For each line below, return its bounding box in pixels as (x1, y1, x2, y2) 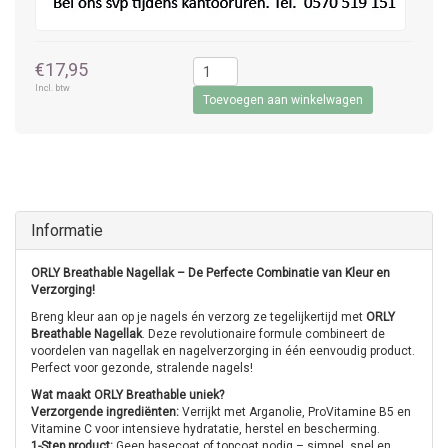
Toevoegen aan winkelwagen (202, 93, 363, 107)
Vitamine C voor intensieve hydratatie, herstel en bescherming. (31, 422, 380, 436)
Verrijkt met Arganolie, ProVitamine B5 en (179, 405, 411, 419)
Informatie (31, 221, 103, 240)
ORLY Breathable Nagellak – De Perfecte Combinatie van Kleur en (31, 266, 390, 280)
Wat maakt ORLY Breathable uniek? (31, 388, 224, 402)
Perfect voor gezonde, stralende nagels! (31, 361, 253, 375)
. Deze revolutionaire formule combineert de (142, 327, 385, 341)
